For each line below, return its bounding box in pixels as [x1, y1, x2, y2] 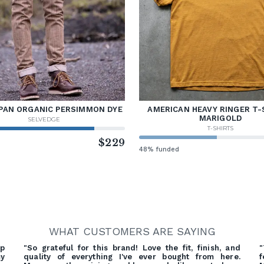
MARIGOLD [199, 113, 242, 123]
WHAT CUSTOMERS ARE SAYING [48, 225, 216, 237]
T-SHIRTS [207, 124, 233, 132]
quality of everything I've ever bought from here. [24, 252, 240, 261]
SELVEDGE [27, 115, 60, 123]
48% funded [139, 145, 180, 153]
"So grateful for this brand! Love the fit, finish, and [24, 243, 240, 252]
